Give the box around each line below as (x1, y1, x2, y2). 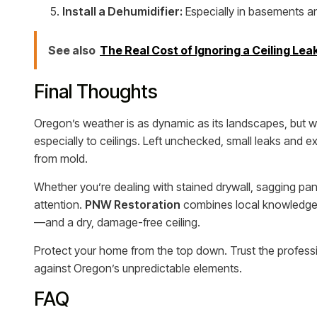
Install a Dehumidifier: (62, 4, 183, 18)
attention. (34, 197, 85, 212)
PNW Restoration (85, 197, 180, 212)
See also (48, 42, 96, 57)
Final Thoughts (34, 79, 158, 103)
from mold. (34, 151, 88, 166)
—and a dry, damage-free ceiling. (34, 214, 200, 229)
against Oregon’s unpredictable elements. (34, 260, 242, 275)
